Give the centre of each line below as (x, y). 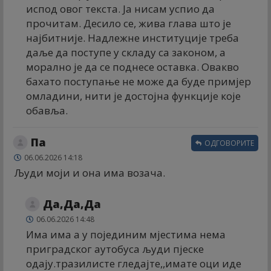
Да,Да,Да (72, 204)
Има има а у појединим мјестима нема (126, 234)
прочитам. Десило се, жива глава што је (129, 23)
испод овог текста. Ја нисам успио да (120, 8)
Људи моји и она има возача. (90, 172)
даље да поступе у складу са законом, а (126, 52)
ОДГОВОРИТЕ (228, 143)
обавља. (47, 110)
